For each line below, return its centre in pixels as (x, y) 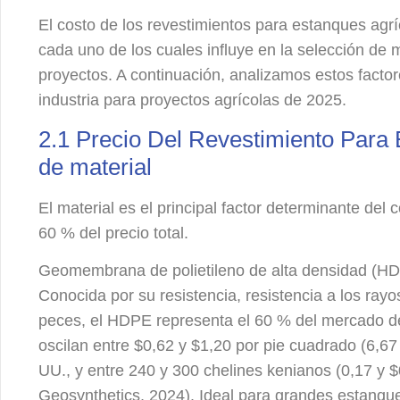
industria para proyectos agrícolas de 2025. (193, 100)
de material (96, 167)
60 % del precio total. (114, 233)
